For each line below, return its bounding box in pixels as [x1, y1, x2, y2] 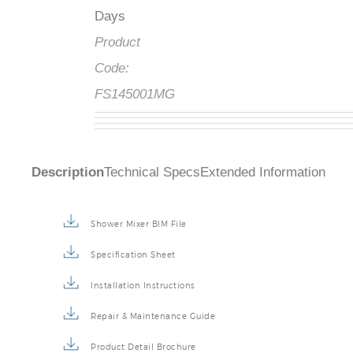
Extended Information [200, 165, 325, 180]
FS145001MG [95, 87, 175, 102]
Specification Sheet [91, 250, 176, 260]
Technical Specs [104, 165, 200, 180]
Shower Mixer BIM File [91, 219, 187, 229]
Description [32, 165, 104, 180]
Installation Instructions [91, 281, 195, 291]
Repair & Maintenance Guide [91, 311, 215, 321]
